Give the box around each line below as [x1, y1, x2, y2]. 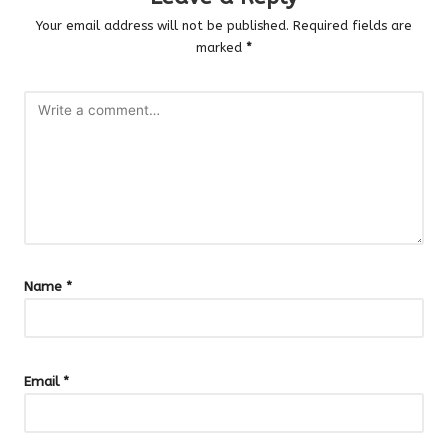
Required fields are [293, 17, 412, 33]
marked [196, 39, 246, 55]
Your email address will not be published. [36, 17, 289, 33]
